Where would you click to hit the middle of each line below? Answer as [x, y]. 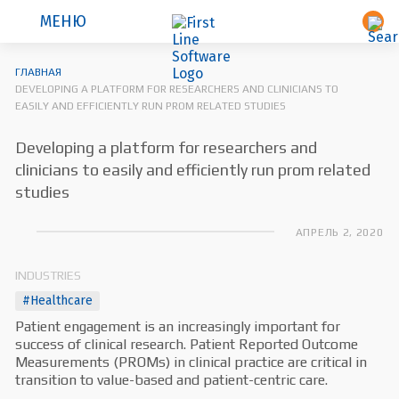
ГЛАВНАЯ [39, 72]
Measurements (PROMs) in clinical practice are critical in [191, 362]
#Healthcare [58, 301]
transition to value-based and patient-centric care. [172, 380]
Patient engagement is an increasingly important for [178, 326]
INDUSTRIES [49, 275]
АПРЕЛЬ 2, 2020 [339, 232]
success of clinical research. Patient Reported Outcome [187, 344]
